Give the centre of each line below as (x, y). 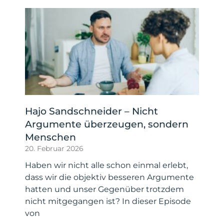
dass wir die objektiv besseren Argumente (109, 177)
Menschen (50, 137)
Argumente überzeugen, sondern (107, 124)
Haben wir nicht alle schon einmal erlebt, (106, 165)
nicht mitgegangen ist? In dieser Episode (108, 201)
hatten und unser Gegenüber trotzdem (104, 189)
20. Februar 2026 (54, 148)
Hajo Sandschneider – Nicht (91, 111)
